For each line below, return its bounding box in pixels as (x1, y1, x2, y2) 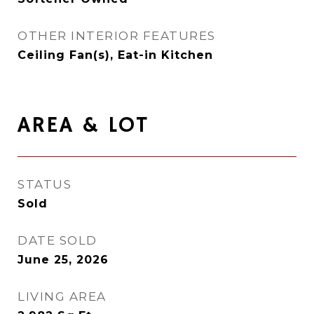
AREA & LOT (18, 111, 149, 139)
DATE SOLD (18, 233, 97, 247)
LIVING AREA (18, 289, 107, 303)
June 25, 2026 (18, 253, 109, 266)
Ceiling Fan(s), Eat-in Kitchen (18, 48, 213, 62)
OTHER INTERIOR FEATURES (18, 29, 216, 43)
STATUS (18, 177, 71, 191)
